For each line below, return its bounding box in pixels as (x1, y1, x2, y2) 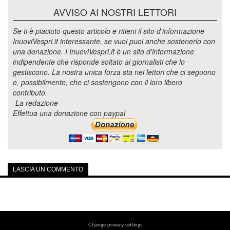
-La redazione (13, 98, 58, 108)
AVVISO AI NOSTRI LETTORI (53, 5, 177, 18)
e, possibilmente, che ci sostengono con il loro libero (13, 77, 182, 87)
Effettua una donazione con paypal (13, 108, 125, 118)
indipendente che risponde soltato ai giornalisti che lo (13, 56, 185, 67)
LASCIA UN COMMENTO (13, 166, 83, 173)
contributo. (13, 87, 47, 98)
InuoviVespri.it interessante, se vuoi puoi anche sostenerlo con (13, 36, 215, 46)
